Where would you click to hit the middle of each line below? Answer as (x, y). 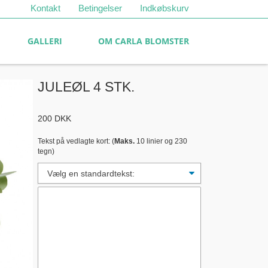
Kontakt (45, 8)
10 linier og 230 (161, 141)
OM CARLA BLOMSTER (144, 41)
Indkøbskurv (165, 8)
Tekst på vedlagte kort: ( (76, 141)
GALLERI (45, 41)
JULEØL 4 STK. (86, 87)
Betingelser (100, 8)
